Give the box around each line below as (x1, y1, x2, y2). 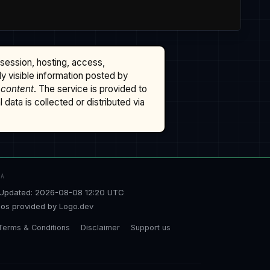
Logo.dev (59, 201, 93, 211)
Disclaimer (81, 223, 120, 232)
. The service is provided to (33, 83, 147, 95)
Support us (131, 223, 171, 232)
